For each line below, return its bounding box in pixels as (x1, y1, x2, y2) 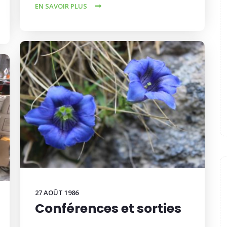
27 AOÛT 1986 (35, 188, 79, 197)
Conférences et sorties (35, 200, 181, 217)
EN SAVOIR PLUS (35, 2, 87, 11)
